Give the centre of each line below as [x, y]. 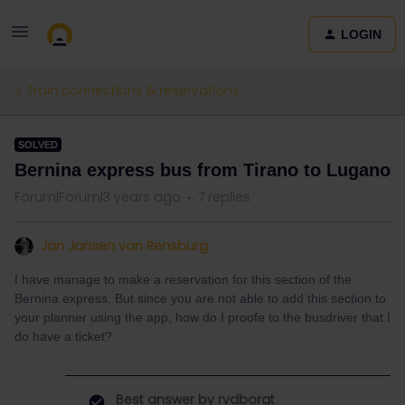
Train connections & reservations [133, 90]
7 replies [224, 197]
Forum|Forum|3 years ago [98, 197]
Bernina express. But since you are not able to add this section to [200, 298]
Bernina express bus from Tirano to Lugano [202, 170]
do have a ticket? [63, 336]
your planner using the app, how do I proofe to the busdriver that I [202, 317]
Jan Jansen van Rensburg [124, 246]
